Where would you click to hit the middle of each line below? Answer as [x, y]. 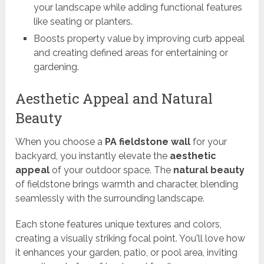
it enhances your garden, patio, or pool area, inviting [127, 253]
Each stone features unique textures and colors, [119, 225]
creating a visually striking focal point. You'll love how [131, 239]
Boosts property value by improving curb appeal [139, 39]
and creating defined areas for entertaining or [131, 53]
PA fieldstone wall [148, 142]
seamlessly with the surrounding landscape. [110, 199]
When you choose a [60, 142]
